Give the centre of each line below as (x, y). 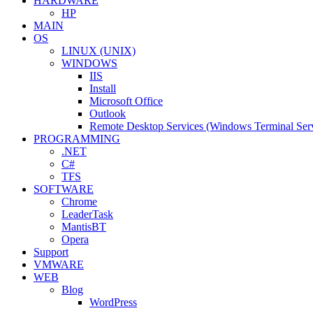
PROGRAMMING (77, 138)
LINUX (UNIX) (99, 50)
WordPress (113, 302)
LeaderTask (87, 214)
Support (51, 252)
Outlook (108, 113)
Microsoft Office (126, 101)
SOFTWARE (64, 189)
